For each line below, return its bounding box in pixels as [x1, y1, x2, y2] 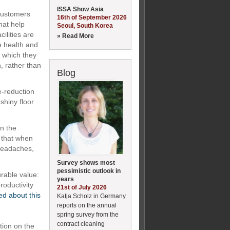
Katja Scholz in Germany [57, 192, 126, 200]
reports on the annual [57, 201, 117, 209]
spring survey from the [57, 210, 119, 218]
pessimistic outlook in [57, 167, 121, 175]
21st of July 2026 [57, 183, 107, 191]
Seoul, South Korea [57, 22, 113, 29]
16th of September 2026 [57, 13, 127, 21]
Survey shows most [57, 159, 115, 166]
